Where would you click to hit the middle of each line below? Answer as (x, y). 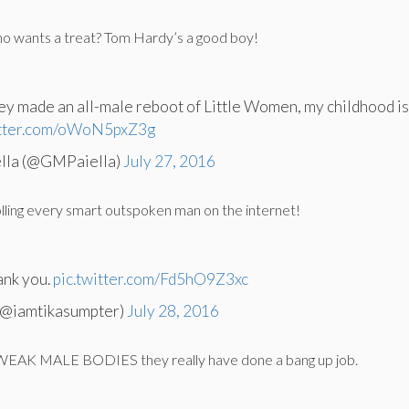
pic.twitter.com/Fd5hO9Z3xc (151, 279)
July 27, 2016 (170, 161)
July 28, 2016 (173, 311)
